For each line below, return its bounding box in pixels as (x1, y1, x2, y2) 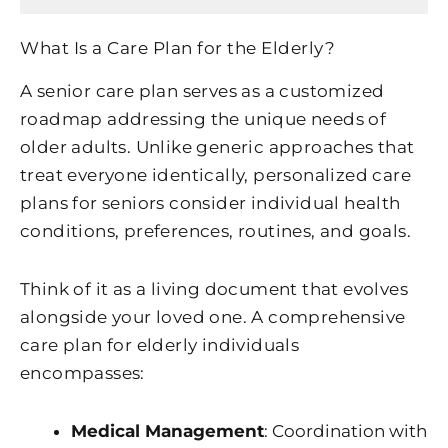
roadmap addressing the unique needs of (20, 109, 387, 130)
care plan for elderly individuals (20, 335, 300, 356)
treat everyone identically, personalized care (20, 165, 411, 186)
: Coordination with (264, 420, 427, 441)
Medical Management (71, 420, 264, 441)
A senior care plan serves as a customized (20, 81, 385, 102)
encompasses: (20, 363, 145, 384)
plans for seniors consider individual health (20, 193, 401, 214)
